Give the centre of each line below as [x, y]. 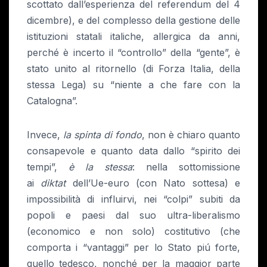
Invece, [45, 135]
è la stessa [100, 167]
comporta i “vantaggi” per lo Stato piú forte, [133, 248]
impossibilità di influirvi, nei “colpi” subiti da [133, 199]
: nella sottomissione [186, 167]
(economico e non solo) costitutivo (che [133, 232]
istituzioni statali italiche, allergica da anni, [133, 37]
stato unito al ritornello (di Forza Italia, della [133, 69]
